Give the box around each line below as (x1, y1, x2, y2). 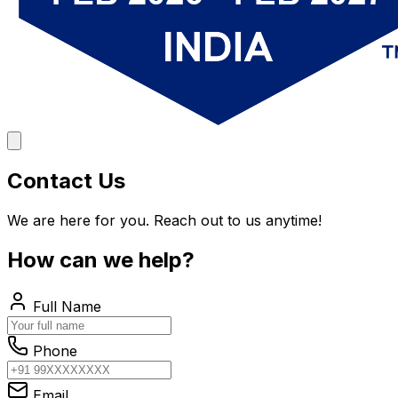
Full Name (28, 297, 101, 315)
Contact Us (7, 167, 125, 194)
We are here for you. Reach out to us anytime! (7, 211, 322, 229)
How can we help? (7, 246, 195, 273)
